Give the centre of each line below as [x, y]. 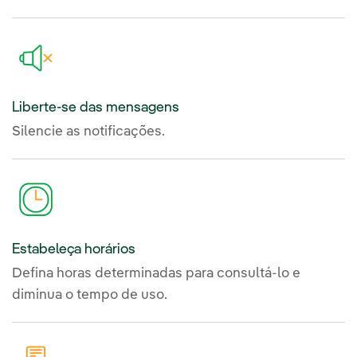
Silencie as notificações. [88, 132]
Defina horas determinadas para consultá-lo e [156, 274]
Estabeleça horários [74, 250]
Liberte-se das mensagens [96, 108]
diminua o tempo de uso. [90, 296]
